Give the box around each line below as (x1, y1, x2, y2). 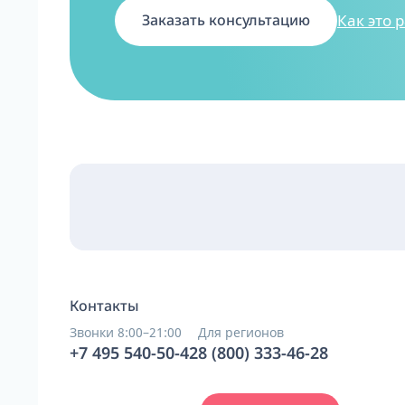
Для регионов (198, 323, 284, 341)
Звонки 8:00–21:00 (70, 323, 182, 341)
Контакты (70, 297, 139, 315)
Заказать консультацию (142, 11, 310, 29)
